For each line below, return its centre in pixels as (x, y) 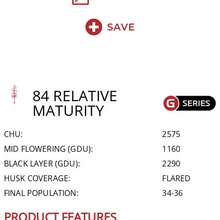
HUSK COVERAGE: (37, 178)
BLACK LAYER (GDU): (42, 163)
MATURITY (69, 110)
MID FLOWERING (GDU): (49, 149)
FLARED (177, 178)
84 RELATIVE (75, 95)
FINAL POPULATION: (41, 193)
